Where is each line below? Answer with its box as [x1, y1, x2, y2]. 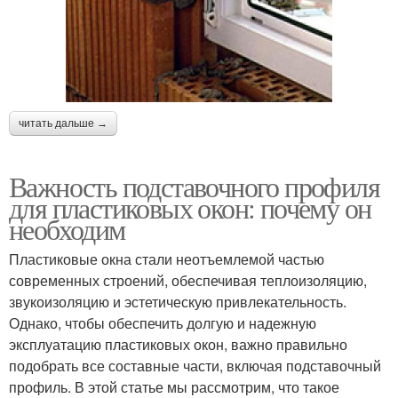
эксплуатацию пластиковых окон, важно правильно [9, 333, 347, 354]
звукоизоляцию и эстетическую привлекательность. [9, 291, 346, 312]
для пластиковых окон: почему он [9, 187, 371, 227]
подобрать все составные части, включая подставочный [9, 354, 381, 376]
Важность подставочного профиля [9, 166, 379, 205]
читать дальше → [19, 116, 107, 130]
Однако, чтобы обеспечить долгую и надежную [9, 312, 316, 333]
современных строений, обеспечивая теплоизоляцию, [9, 269, 367, 291]
